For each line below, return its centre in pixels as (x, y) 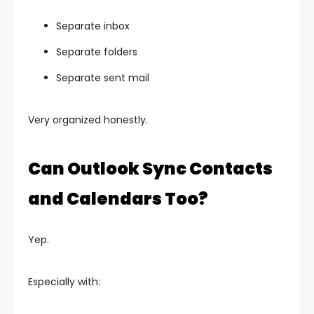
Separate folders (97, 52)
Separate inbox (93, 26)
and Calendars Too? (118, 199)
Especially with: (64, 282)
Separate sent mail (103, 78)
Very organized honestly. (88, 120)
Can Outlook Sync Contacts (150, 169)
